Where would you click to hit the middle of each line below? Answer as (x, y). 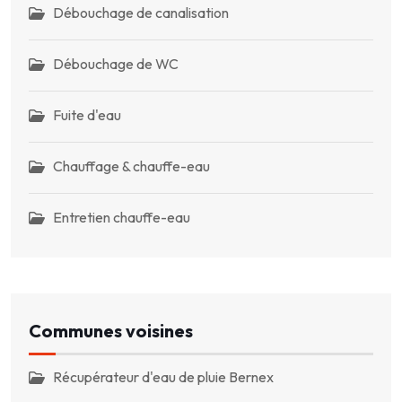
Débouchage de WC (116, 63)
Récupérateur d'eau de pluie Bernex (163, 377)
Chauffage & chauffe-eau (131, 166)
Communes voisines (111, 331)
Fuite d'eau (87, 114)
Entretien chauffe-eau (122, 217)
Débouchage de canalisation (141, 12)
